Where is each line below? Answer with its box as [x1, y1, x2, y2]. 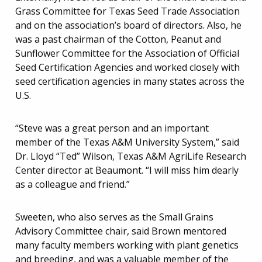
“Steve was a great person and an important [15, 121, 209, 135]
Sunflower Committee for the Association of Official [15, 46, 239, 60]
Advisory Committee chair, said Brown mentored [15, 224, 226, 237]
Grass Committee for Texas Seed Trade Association [15, 4, 240, 18]
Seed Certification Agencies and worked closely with [15, 60, 240, 74]
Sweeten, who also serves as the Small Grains [15, 210, 213, 223]
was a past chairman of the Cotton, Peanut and [15, 32, 221, 46]
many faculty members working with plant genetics [15, 238, 239, 251]
